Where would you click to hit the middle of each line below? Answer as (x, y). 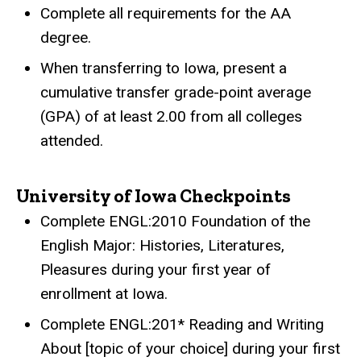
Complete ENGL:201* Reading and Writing (182, 325)
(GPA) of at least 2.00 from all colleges (171, 116)
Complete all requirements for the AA (166, 13)
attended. (72, 140)
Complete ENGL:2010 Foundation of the (175, 222)
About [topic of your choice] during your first (190, 349)
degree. (66, 37)
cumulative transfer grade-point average (176, 92)
